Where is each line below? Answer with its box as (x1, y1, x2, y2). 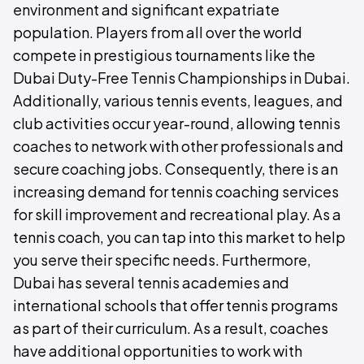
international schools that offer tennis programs (13, 296, 338, 314)
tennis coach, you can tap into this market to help (13, 227, 345, 246)
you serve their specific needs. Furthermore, (13, 250, 311, 269)
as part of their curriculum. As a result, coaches (13, 318, 328, 337)
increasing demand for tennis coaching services (13, 182, 339, 201)
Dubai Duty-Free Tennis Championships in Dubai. (13, 68, 350, 87)
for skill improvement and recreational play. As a (13, 205, 341, 223)
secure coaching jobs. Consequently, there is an (13, 159, 338, 178)
